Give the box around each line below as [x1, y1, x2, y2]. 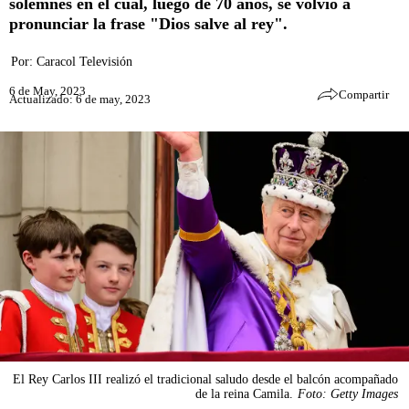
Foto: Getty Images [298, 386, 398, 401]
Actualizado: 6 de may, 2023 [9, 91, 151, 106]
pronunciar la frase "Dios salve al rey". [9, 15, 288, 33]
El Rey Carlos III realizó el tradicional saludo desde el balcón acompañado [13, 372, 398, 386]
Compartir [339, 88, 389, 101]
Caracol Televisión [37, 55, 132, 68]
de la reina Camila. [195, 386, 293, 401]
